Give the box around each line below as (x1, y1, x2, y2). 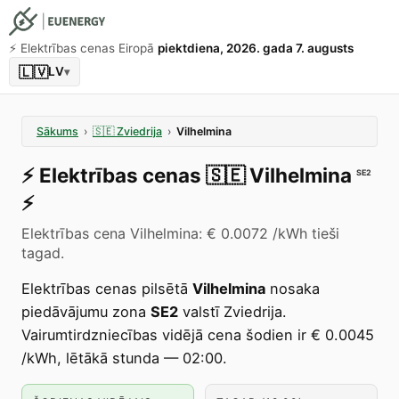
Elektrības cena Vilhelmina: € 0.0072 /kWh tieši (21, 224, 339, 242)
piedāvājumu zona (21, 303, 151, 321)
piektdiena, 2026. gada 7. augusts (158, 41, 354, 55)
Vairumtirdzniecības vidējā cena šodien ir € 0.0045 (21, 326, 374, 344)
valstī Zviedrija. (178, 303, 287, 321)
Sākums (37, 125, 78, 138)
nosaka (265, 280, 320, 297)
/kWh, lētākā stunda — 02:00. (21, 349, 227, 367)
